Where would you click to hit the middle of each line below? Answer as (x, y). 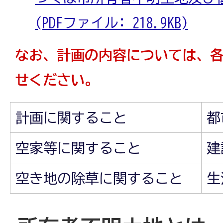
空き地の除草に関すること (99, 178)
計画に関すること (71, 117)
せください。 (57, 79)
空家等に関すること (78, 148)
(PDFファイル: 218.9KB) (111, 22)
